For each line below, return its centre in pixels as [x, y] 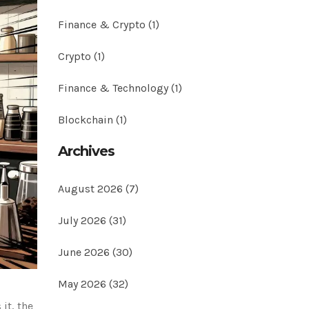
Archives [86, 151]
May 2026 [83, 284]
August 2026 [91, 189]
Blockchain [87, 120]
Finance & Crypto [103, 24]
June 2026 [85, 252]
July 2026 [83, 220]
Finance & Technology [114, 88]
